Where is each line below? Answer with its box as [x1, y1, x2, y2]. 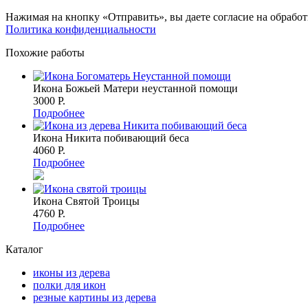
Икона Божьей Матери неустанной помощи [33, 82, 238, 95]
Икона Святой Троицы [33, 195, 140, 208]
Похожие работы [5, 47, 85, 59]
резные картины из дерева [33, 291, 156, 304]
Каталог [5, 243, 43, 256]
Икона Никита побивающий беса [33, 132, 189, 144]
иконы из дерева [33, 267, 110, 279]
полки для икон [33, 279, 106, 291]
